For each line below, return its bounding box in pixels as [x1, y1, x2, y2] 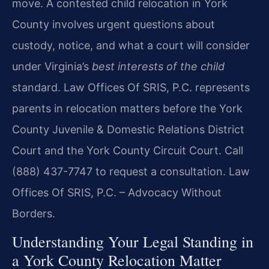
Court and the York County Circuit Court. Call [12, 144, 243, 157]
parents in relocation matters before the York [12, 101, 243, 115]
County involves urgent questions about [12, 17, 215, 31]
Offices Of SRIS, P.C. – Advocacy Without [12, 186, 222, 199]
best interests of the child [92, 59, 225, 73]
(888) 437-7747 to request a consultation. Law [12, 165, 250, 178]
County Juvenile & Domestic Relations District [12, 122, 244, 136]
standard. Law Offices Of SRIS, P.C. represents [12, 80, 250, 94]
